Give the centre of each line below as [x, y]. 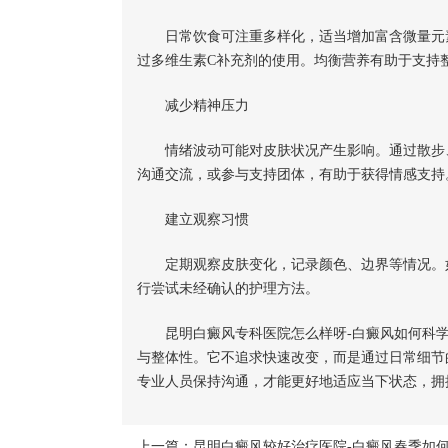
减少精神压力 [193, 105]
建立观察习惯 [193, 219]
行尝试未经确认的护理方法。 [228, 288]
